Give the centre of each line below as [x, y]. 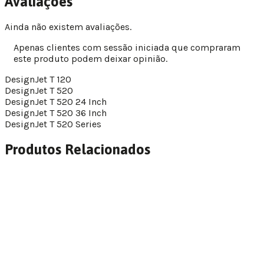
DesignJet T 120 [38, 79]
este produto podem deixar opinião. [90, 58]
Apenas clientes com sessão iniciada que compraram [127, 47]
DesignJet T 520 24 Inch [56, 101]
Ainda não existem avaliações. [68, 27]
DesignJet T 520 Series [53, 124]
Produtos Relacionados [77, 149]
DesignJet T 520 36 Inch [56, 113]
